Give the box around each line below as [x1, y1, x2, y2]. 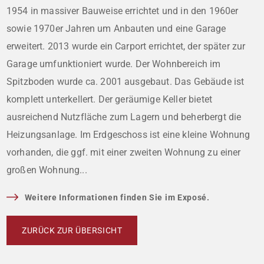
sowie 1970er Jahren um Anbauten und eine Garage [6, 22, 226, 34]
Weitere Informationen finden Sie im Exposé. [24, 192, 210, 202]
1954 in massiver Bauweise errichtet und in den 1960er [6, 5, 239, 16]
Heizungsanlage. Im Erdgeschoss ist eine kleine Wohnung [6, 128, 250, 140]
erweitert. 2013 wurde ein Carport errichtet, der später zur [6, 40, 246, 52]
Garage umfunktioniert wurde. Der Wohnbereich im [6, 58, 221, 70]
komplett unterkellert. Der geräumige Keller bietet [6, 93, 213, 105]
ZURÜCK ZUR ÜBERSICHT [22, 225, 123, 235]
